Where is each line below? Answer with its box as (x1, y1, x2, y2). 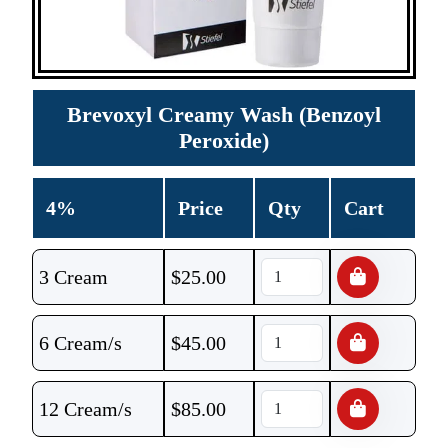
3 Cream (39, 266, 108, 288)
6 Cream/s (39, 332, 122, 354)
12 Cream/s (39, 398, 132, 420)
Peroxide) (179, 128, 269, 153)
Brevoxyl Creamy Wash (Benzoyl (67, 102, 381, 127)
